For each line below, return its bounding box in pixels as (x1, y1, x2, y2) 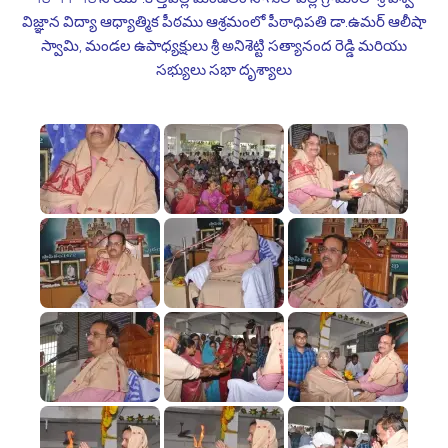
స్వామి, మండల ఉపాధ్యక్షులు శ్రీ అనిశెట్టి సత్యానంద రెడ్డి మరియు (41, 37, 407, 55)
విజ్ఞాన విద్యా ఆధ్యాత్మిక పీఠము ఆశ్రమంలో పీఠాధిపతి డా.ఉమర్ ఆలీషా (22, 13, 426, 31)
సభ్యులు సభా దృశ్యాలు (156, 61, 292, 79)
